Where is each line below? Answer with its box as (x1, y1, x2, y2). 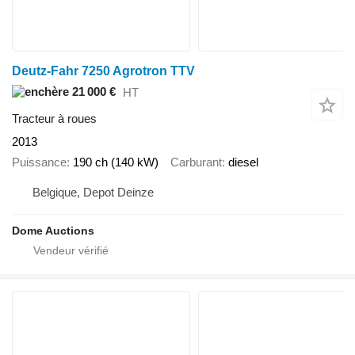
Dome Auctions (12, 223, 94, 237)
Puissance (12, 155, 67, 170)
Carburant (170, 155, 222, 170)
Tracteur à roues (12, 111, 97, 125)
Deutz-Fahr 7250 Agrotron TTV (12, 63, 195, 78)
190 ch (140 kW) (73, 155, 158, 170)
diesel (228, 155, 258, 170)
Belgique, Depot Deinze (32, 185, 154, 199)
